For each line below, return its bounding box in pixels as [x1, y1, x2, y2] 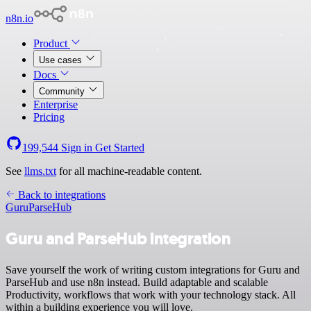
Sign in [58, 142, 95, 153]
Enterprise [33, 99, 78, 110]
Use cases [39, 55, 85, 65]
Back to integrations [15, 189, 106, 201]
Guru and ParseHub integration [6, 227, 231, 250]
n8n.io [6, 12, 33, 24]
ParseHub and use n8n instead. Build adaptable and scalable [6, 276, 268, 288]
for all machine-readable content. [56, 165, 202, 177]
